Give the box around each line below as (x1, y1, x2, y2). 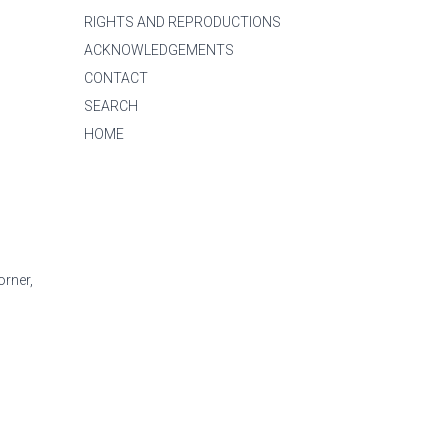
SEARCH (84, 98, 138, 114)
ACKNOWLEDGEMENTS (84, 42, 234, 58)
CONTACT (84, 70, 148, 86)
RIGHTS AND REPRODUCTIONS (84, 14, 281, 30)
